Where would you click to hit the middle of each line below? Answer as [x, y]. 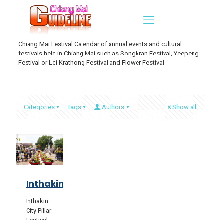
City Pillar [39, 210]
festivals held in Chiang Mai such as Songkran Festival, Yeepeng [108, 53]
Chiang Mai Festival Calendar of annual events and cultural [100, 44]
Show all [184, 107]
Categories [39, 107]
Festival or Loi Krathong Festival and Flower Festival [91, 63]
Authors [113, 107]
